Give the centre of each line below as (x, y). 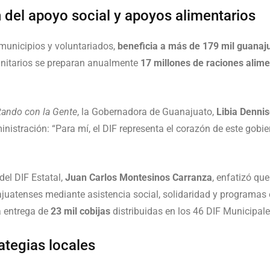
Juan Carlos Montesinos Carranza (139, 177)
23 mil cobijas (80, 211)
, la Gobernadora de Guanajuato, (147, 112)
